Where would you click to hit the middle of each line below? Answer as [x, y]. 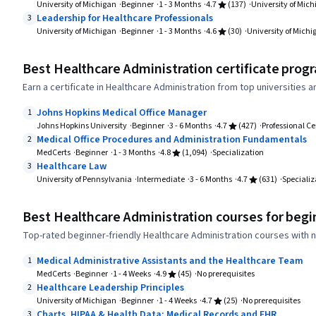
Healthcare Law [72, 167]
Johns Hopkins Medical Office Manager [122, 113]
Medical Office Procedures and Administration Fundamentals [172, 140]
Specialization [238, 153]
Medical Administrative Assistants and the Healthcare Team [170, 261]
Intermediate [161, 180]
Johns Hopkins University [82, 126]
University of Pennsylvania [84, 180]
